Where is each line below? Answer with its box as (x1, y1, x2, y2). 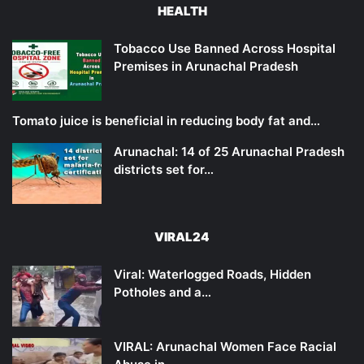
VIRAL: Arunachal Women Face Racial (114, 338, 336, 354)
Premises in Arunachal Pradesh (114, 58, 298, 74)
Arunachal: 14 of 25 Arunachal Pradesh (114, 143, 344, 159)
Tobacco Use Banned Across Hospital (114, 40, 336, 56)
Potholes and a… (114, 284, 211, 300)
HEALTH (157, 2, 207, 19)
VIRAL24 (154, 228, 210, 245)
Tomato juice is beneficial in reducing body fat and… (12, 112, 320, 128)
